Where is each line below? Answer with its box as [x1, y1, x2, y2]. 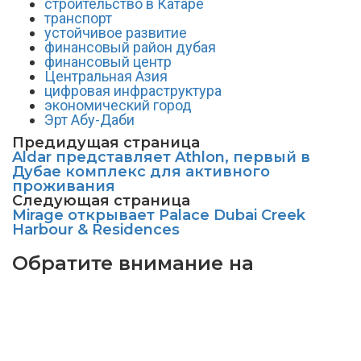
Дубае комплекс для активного [12, 163, 270, 180]
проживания [12, 177, 115, 195]
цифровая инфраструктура [44, 82, 222, 99]
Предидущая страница [12, 134, 200, 151]
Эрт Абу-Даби [44, 111, 135, 128]
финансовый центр [44, 53, 172, 70]
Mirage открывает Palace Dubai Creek [12, 206, 305, 224]
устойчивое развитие [44, 24, 187, 41]
